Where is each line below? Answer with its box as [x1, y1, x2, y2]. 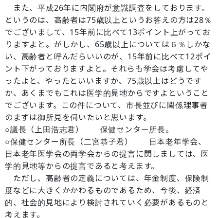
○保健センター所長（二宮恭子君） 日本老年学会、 [5, 136, 206, 147]
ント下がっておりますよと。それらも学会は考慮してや [5, 63, 209, 74]
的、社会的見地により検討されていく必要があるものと [5, 197, 209, 208]
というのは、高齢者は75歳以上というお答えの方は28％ [5, 15, 212, 25]
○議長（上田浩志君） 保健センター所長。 [5, 124, 174, 135]
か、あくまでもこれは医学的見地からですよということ [5, 88, 210, 98]
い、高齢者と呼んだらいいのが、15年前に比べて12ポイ [5, 51, 212, 62]
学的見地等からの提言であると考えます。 [5, 161, 160, 171]
